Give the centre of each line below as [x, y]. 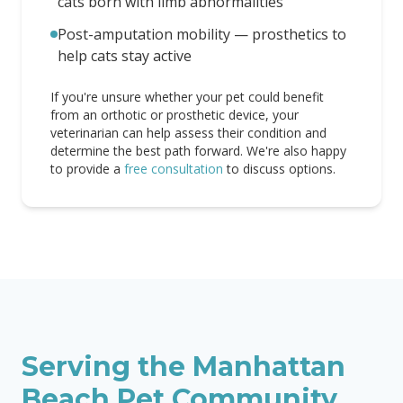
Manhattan [269, 367]
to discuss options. [281, 169]
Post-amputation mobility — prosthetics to [202, 34]
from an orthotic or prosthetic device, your [175, 115]
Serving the [107, 367]
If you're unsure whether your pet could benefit [187, 97]
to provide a [85, 169]
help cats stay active [125, 56]
